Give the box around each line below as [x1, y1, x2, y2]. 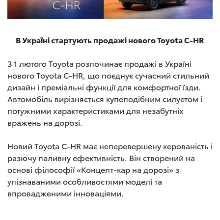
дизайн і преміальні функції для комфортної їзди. [7, 81, 201, 93]
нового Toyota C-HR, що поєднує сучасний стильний [7, 69, 209, 81]
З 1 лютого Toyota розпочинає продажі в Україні [7, 57, 192, 69]
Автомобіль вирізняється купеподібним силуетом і [7, 93, 202, 105]
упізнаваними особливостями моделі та [7, 175, 162, 187]
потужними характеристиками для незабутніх [7, 105, 184, 116]
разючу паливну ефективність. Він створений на [7, 152, 195, 164]
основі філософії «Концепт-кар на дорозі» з [7, 164, 179, 175]
